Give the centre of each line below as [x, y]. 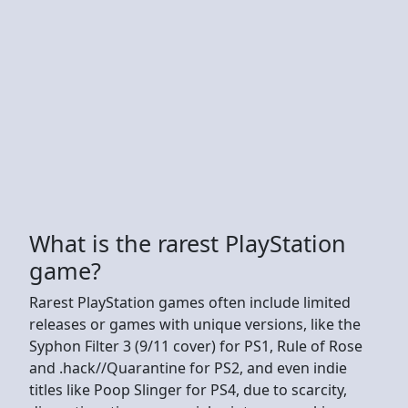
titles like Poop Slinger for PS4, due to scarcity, [188, 389]
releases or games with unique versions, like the [195, 324]
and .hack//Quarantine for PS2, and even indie [188, 367]
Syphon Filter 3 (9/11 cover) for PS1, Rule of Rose [196, 346]
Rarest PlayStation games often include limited [190, 302]
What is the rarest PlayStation [188, 243]
